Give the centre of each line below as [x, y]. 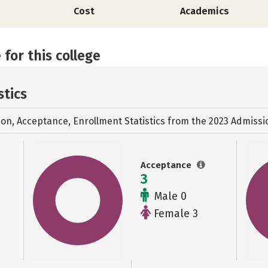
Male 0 [169, 196]
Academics [204, 11]
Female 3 [174, 214]
